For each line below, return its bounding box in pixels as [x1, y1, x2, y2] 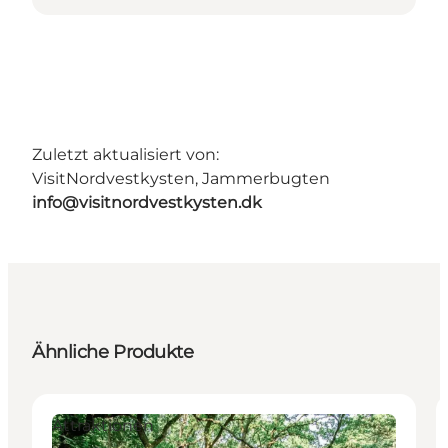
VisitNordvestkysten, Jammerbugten [32, 168, 330, 188]
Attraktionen [52, 415, 154, 435]
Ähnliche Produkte [32, 340, 194, 363]
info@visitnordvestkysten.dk [32, 192, 262, 212]
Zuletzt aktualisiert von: [32, 144, 219, 164]
